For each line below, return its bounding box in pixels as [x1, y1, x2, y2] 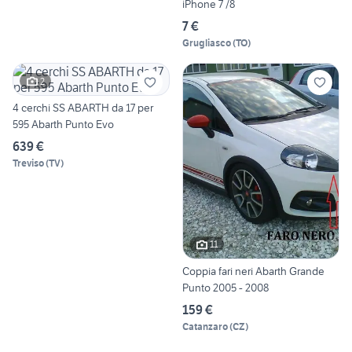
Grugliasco [182, 37, 231, 49]
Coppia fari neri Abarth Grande [182, 263, 324, 278]
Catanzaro [182, 320, 228, 332]
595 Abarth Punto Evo [13, 117, 114, 132]
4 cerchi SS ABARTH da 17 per [13, 101, 153, 115]
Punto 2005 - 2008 [182, 280, 269, 295]
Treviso [13, 157, 44, 170]
